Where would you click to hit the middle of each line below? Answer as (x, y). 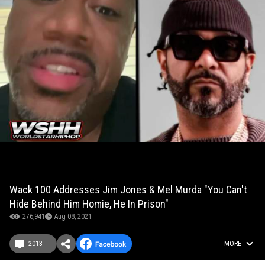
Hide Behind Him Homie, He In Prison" (89, 204)
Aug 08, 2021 (73, 217)
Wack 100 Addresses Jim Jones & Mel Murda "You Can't (128, 190)
